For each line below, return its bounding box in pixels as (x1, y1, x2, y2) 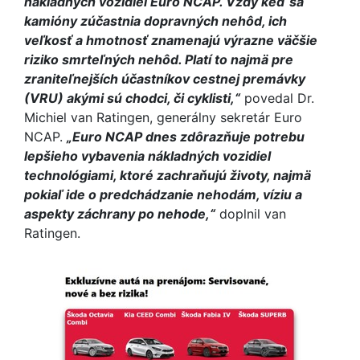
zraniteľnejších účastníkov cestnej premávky (24, 71, 305, 87)
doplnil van (215, 206, 286, 222)
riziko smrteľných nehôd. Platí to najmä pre (24, 51, 293, 67)
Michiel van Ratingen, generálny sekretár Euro (24, 109, 302, 125)
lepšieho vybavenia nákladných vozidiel (24, 148, 271, 164)
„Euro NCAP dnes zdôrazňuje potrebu (67, 129, 305, 145)
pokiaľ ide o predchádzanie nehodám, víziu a (24, 186, 302, 202)
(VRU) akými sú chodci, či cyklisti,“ (24, 90, 240, 106)
